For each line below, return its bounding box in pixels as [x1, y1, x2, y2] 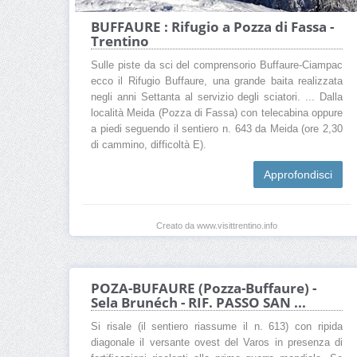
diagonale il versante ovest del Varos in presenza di [91, 337, 343, 349]
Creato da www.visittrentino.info [156, 220, 277, 230]
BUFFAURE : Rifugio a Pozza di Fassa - [91, 17, 334, 36]
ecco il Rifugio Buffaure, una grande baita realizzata [91, 75, 343, 87]
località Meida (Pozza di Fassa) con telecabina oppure [91, 107, 343, 119]
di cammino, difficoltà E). [91, 139, 206, 151]
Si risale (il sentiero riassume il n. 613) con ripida [91, 321, 343, 333]
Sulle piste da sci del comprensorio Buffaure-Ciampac [91, 59, 343, 71]
